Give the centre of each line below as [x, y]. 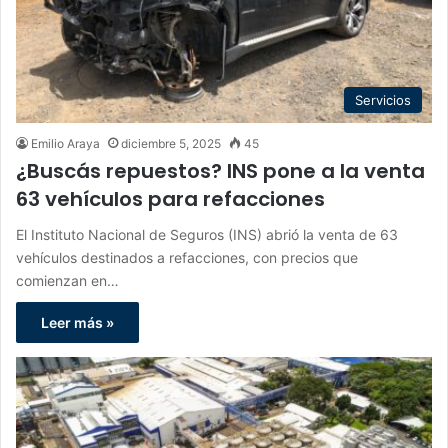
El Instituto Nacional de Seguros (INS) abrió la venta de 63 [207, 234]
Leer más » [77, 322]
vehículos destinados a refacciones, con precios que [187, 257]
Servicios [383, 99]
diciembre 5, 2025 [171, 143]
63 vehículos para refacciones [170, 198]
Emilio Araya [65, 143]
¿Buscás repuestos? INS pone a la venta [220, 170]
